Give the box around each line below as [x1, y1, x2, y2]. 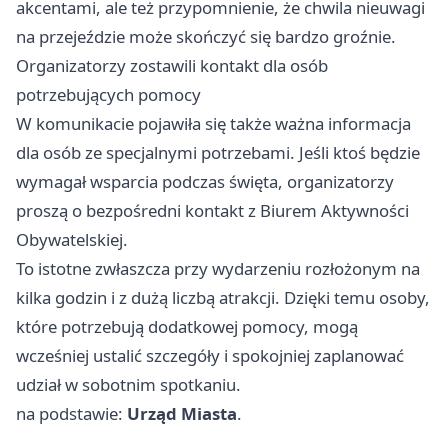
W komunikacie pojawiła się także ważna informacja [16, 112, 411, 135]
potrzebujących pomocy [16, 83, 201, 106]
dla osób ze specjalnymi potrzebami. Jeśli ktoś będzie [16, 141, 420, 164]
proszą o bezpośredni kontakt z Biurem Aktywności [16, 199, 409, 222]
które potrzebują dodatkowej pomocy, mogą [16, 315, 358, 338]
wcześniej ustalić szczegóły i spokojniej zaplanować [16, 344, 404, 367]
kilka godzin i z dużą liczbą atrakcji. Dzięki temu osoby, [16, 286, 430, 309]
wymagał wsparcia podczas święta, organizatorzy [16, 170, 394, 193]
